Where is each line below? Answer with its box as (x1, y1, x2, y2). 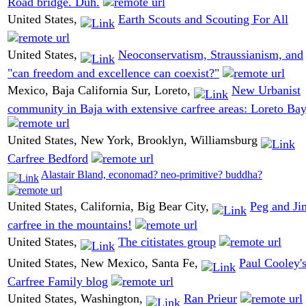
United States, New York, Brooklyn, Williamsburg (8, 133, 261, 148)
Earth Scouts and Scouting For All (118, 12, 288, 27)
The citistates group (118, 235, 216, 249)
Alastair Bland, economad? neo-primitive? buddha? (41, 169, 262, 181)
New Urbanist (232, 83, 301, 98)
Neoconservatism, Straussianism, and (118, 48, 303, 62)
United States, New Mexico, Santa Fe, (8, 256, 201, 270)
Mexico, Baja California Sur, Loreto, (8, 83, 194, 98)
